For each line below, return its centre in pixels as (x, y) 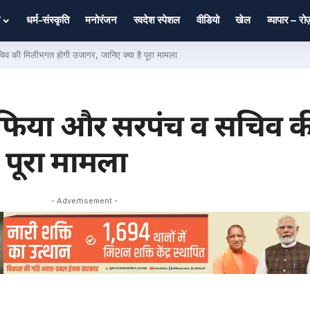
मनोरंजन (101, 20)
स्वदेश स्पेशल (157, 20)
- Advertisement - (84, 201)
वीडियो (208, 20)
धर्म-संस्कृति (48, 20)
